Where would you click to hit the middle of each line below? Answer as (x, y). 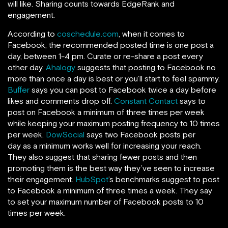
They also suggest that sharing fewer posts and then (102, 157)
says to (192, 101)
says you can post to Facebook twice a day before (123, 90)
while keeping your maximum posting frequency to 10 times (114, 123)
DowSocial (65, 135)
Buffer (19, 90)
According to (32, 34)
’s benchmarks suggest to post (164, 179)
